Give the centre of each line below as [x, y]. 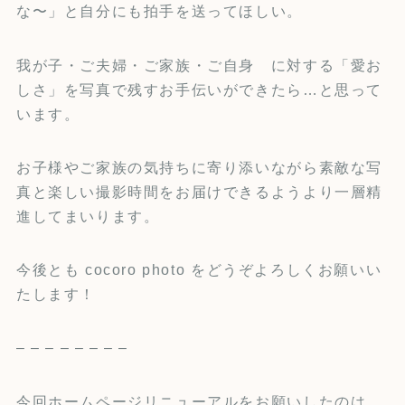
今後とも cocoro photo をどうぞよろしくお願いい [199, 270]
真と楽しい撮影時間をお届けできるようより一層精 [199, 191]
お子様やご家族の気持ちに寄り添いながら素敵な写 [199, 167]
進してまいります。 [88, 216]
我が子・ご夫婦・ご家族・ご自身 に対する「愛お [199, 65]
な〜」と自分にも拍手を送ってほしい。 [159, 11]
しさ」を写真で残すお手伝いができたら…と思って [199, 89]
